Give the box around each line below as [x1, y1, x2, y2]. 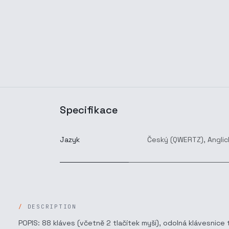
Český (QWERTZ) [147, 135, 203, 144]
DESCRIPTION [27, 203, 77, 210]
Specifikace [60, 103, 118, 117]
